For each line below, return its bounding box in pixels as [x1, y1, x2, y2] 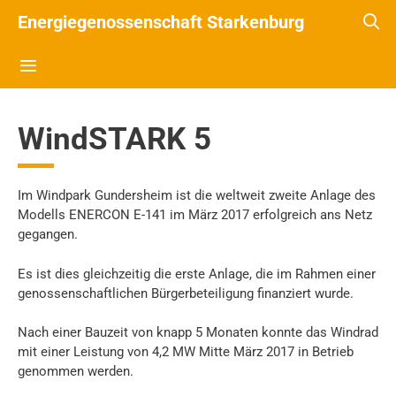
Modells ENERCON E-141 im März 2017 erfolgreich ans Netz [18, 207, 372, 223]
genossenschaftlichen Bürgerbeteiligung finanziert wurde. [18, 285, 354, 301]
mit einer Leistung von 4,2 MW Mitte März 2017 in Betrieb [18, 344, 354, 360]
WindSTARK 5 [18, 121, 211, 157]
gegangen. [18, 226, 78, 242]
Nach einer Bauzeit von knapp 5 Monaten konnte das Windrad [18, 324, 378, 340]
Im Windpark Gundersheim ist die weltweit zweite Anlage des [18, 187, 376, 203]
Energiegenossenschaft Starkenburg [18, 11, 304, 33]
